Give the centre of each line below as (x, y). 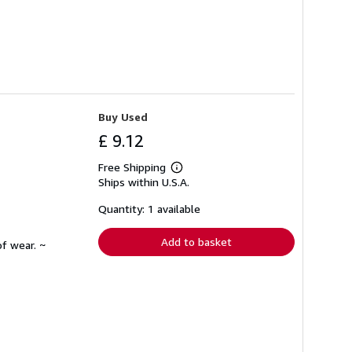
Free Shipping (132, 167)
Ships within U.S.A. (144, 181)
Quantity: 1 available (149, 208)
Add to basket (196, 241)
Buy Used (123, 116)
